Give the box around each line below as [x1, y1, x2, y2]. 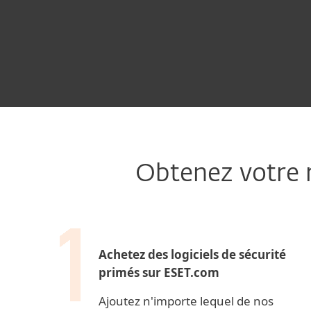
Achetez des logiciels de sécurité [99, 246, 286, 262]
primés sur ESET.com [99, 264, 219, 280]
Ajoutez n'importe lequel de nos [99, 293, 274, 309]
